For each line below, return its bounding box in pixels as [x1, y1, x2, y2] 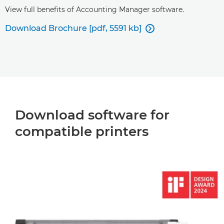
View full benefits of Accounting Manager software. [5, 5, 184, 14]
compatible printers [15, 123, 148, 139]
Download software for [15, 107, 169, 123]
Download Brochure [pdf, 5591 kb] [5, 23, 141, 33]
